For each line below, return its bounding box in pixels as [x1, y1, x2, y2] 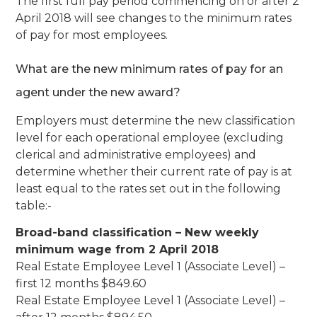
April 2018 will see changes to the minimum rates [16, 11, 292, 25]
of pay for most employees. [16, 28, 168, 42]
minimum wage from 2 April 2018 [16, 243, 219, 257]
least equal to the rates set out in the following [16, 181, 282, 195]
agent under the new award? [16, 85, 181, 99]
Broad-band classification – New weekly [16, 226, 260, 240]
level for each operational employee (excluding [16, 130, 284, 144]
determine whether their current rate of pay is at [16, 164, 293, 178]
